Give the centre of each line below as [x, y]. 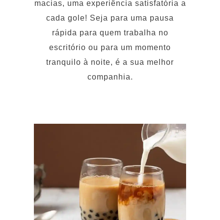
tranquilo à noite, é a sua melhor [110, 43]
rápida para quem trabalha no [110, 13]
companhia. [110, 57]
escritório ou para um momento [110, 28]
